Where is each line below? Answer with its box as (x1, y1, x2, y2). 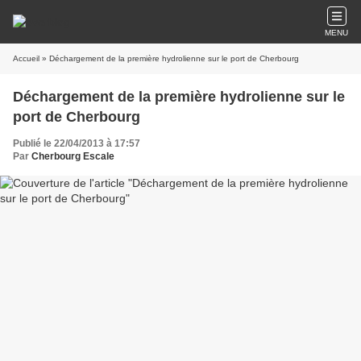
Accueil (13, 54, 39, 63)
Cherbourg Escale (31, 151, 114, 162)
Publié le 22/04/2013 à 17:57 (13, 138, 140, 149)
